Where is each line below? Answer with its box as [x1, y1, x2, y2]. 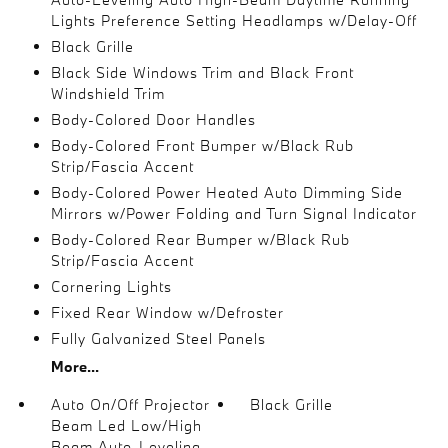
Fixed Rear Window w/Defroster [50, 302, 284, 322]
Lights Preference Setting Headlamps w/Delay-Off [50, 10, 417, 30]
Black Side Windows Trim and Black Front [50, 62, 354, 82]
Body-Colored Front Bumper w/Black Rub [50, 135, 354, 155]
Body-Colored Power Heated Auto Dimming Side [50, 182, 403, 202]
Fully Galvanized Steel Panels [50, 328, 266, 348]
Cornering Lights [50, 276, 172, 296]
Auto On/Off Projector [50, 394, 210, 414]
